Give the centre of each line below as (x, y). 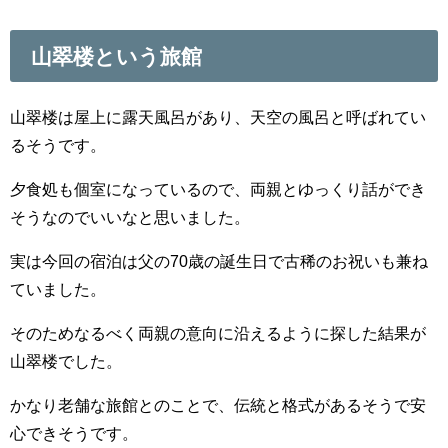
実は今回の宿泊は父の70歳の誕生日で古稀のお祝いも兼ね (219, 260)
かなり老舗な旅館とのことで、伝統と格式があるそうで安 (218, 404)
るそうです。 (58, 144)
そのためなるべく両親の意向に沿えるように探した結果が (218, 332)
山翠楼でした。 (66, 360)
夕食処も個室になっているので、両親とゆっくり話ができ (218, 188)
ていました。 (58, 288)
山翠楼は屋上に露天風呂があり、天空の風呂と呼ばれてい (218, 116)
